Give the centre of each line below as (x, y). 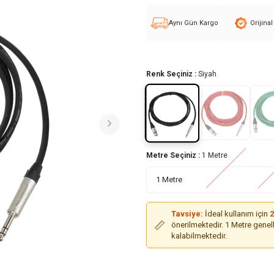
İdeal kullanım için (236, 214)
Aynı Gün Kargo (194, 23)
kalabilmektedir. (199, 236)
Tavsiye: (187, 214)
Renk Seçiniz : (172, 74)
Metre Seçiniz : (174, 155)
